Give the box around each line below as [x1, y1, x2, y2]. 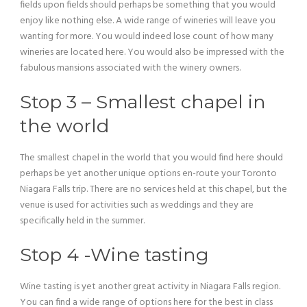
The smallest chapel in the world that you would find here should [20, 150, 283, 166]
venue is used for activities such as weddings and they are [20, 197, 254, 213]
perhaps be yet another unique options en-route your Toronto [20, 166, 277, 182]
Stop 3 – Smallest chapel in [20, 90, 266, 113]
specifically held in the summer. [20, 213, 145, 229]
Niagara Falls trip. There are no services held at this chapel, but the [20, 182, 287, 197]
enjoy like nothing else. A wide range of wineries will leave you [20, 13, 275, 29]
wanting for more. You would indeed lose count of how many [20, 29, 273, 45]
